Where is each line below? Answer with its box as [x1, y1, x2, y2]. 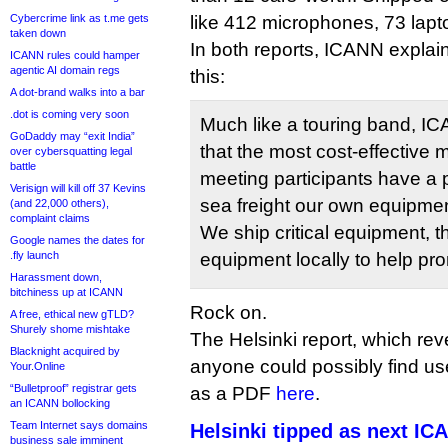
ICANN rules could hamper [10, 49, 140, 61]
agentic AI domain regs [10, 64, 120, 76]
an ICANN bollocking [10, 397, 110, 409]
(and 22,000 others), [10, 197, 109, 209]
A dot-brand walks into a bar [10, 86, 145, 98]
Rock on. [190, 302, 267, 323]
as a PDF [190, 383, 276, 404]
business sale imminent [10, 434, 123, 446]
